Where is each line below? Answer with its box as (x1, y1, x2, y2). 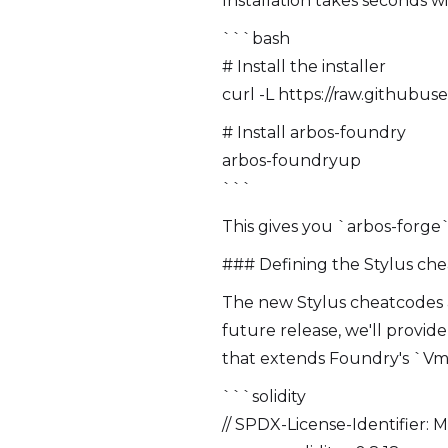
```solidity (222, 387, 306, 406)
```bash (222, 29, 290, 48)
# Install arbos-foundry (222, 123, 406, 142)
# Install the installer (222, 57, 386, 76)
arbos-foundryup (222, 151, 361, 170)
